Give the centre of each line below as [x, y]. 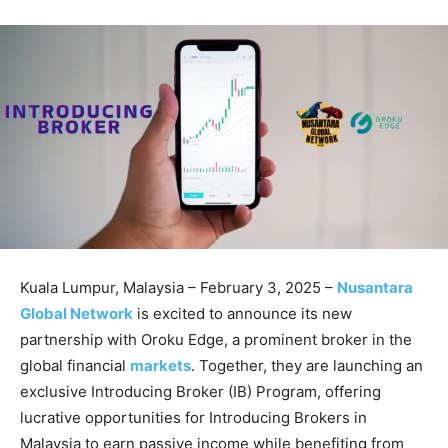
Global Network [76, 314]
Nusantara [375, 288]
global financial [75, 366]
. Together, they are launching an [307, 366]
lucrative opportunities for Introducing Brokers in [193, 418]
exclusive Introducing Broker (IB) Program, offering [200, 392]
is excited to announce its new [242, 314]
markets [160, 366]
